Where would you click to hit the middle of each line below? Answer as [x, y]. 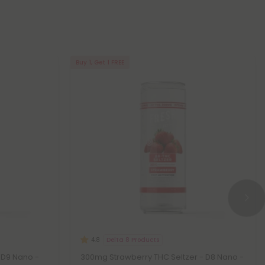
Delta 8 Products [133, 240]
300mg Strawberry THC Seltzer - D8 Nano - [162, 257]
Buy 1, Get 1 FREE [100, 62]
